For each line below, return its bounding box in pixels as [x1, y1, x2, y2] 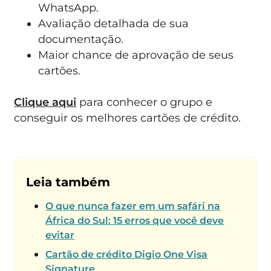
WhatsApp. [38, 1, 99, 15]
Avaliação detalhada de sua [38, 17, 189, 30]
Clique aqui [14, 96, 77, 109]
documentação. [38, 33, 124, 46]
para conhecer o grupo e [76, 96, 213, 109]
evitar [45, 229, 75, 241]
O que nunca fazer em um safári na [45, 200, 221, 212]
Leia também [26, 175, 111, 190]
